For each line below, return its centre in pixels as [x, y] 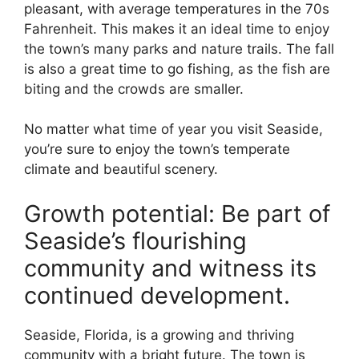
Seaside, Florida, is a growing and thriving [159, 335]
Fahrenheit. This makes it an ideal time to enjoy [177, 28]
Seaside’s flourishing [135, 240]
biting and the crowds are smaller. [134, 89]
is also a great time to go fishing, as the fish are [177, 69]
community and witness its [170, 268]
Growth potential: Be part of [177, 213]
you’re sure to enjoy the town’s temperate [157, 149]
